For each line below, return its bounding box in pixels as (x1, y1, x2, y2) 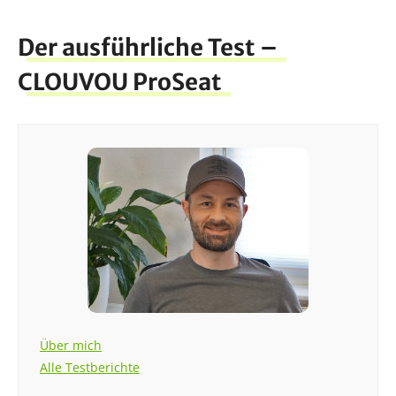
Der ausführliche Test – (18, 32, 278, 62)
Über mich (40, 336, 102, 354)
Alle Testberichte (40, 358, 140, 376)
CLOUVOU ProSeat (18, 66, 222, 96)
